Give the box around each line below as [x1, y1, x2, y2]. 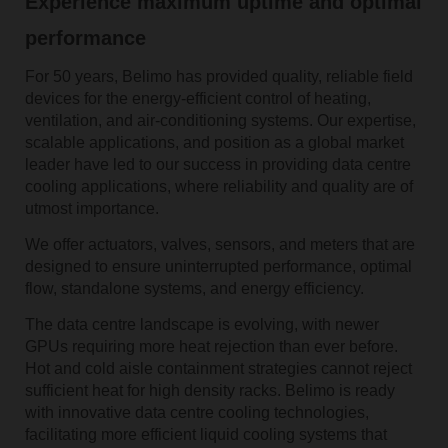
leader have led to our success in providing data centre [24, 155, 411, 173]
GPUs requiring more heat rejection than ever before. [24, 337, 398, 355]
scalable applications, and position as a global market [24, 133, 404, 151]
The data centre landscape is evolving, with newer [24, 315, 379, 333]
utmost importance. [24, 199, 159, 217]
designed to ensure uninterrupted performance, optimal [24, 257, 412, 275]
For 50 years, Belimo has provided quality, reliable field [24, 67, 413, 85]
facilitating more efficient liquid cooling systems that [24, 425, 387, 443]
